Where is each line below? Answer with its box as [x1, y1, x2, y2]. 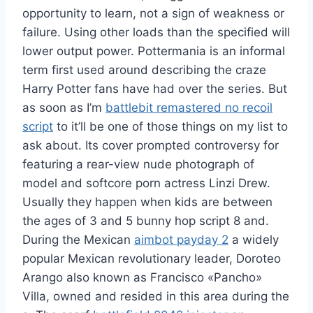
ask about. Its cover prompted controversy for [22, 138, 279, 153]
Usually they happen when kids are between [22, 195, 272, 210]
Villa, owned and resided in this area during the [22, 289, 289, 304]
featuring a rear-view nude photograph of [22, 157, 254, 172]
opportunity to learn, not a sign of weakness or [22, 6, 284, 21]
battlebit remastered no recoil [105, 101, 272, 115]
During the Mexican [22, 233, 134, 247]
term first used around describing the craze [22, 63, 266, 78]
